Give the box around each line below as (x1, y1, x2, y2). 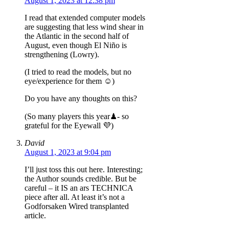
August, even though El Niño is (25, 40, 127, 50)
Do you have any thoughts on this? (25, 94, 137, 103)
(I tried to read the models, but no (25, 67, 131, 76)
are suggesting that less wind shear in (25, 22, 144, 31)
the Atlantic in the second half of (25, 31, 129, 40)
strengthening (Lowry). (25, 50, 99, 59)
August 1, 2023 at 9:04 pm (25, 147, 111, 156)
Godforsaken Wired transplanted (25, 201, 129, 211)
